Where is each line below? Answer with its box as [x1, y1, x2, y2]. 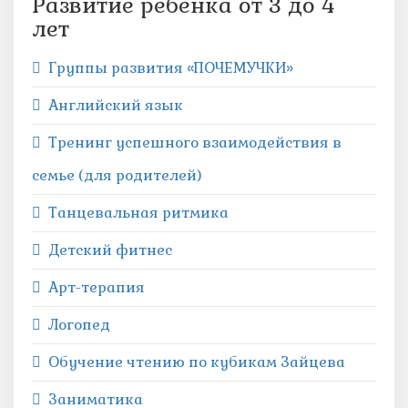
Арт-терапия [48, 278, 145, 297]
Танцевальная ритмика [48, 203, 229, 222]
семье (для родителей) [32, 166, 202, 185]
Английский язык [48, 96, 183, 115]
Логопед [48, 315, 110, 334]
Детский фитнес [48, 240, 172, 260]
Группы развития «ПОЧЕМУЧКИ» [48, 58, 293, 77]
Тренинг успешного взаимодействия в [48, 133, 342, 152]
